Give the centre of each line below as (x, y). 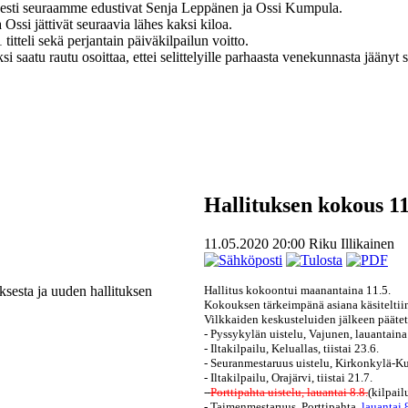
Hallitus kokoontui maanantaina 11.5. (297, 290)
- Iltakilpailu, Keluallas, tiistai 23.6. (291, 348)
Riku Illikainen (351, 243)
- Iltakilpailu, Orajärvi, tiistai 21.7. (288, 377)
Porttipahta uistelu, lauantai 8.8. (289, 392)
